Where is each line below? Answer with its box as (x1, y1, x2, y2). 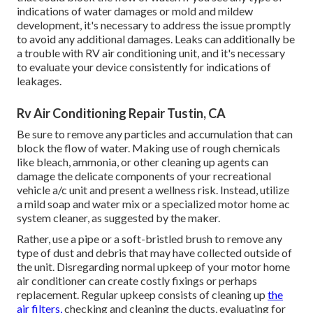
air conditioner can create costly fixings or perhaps (17, 274, 257, 288)
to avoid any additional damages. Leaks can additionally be (17, 32, 295, 46)
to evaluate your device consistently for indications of (17, 60, 271, 74)
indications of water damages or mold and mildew (17, 4, 253, 18)
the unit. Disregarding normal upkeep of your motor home (17, 260, 290, 274)
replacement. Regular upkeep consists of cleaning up (17, 288, 268, 302)
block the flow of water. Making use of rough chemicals (17, 141, 280, 155)
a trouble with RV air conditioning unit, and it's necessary (17, 46, 285, 60)
